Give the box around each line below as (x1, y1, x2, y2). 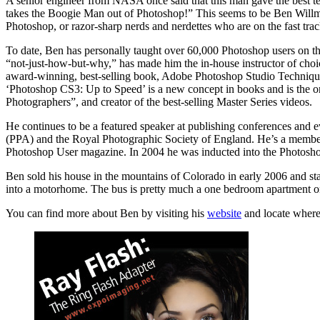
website (207, 206, 241, 219)
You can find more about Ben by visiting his (6, 206, 207, 219)
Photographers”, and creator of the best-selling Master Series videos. (6, 95, 312, 108)
